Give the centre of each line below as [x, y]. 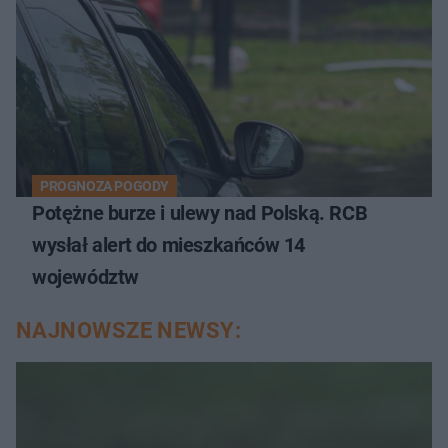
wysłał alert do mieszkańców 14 [168, 244]
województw [85, 276]
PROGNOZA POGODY [104, 185]
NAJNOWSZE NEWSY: [129, 330]
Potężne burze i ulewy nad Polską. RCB [200, 212]
